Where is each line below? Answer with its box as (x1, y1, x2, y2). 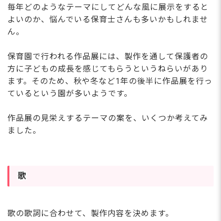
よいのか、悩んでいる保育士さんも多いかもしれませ (7, 14, 208, 24)
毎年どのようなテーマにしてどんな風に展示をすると (7, 2, 209, 12)
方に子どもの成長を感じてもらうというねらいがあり (7, 64, 208, 74)
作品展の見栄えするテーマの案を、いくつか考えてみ (7, 113, 208, 123)
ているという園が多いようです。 (7, 88, 132, 98)
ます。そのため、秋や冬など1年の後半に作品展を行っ (7, 76, 213, 86)
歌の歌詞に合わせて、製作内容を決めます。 (7, 208, 174, 218)
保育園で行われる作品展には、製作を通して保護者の (7, 51, 208, 61)
